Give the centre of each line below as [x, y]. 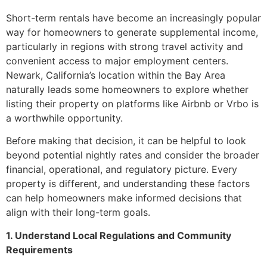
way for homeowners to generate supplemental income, [132, 32]
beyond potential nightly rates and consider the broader [133, 155]
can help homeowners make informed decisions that [124, 198]
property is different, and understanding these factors [128, 184]
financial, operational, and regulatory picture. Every [122, 170]
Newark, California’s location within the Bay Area [116, 75]
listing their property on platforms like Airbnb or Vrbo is [132, 104]
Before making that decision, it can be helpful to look [126, 141]
